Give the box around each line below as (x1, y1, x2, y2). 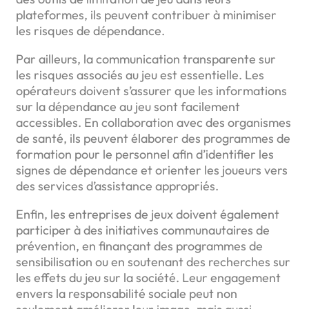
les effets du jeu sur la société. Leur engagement (16, 269, 281, 286)
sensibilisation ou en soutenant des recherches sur (16, 253, 290, 270)
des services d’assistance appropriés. (16, 177, 219, 194)
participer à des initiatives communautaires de (16, 221, 270, 238)
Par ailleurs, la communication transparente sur (16, 50, 276, 67)
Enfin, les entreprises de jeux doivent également (16, 206, 279, 222)
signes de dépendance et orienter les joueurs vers (16, 161, 288, 178)
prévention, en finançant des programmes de (16, 237, 263, 254)
